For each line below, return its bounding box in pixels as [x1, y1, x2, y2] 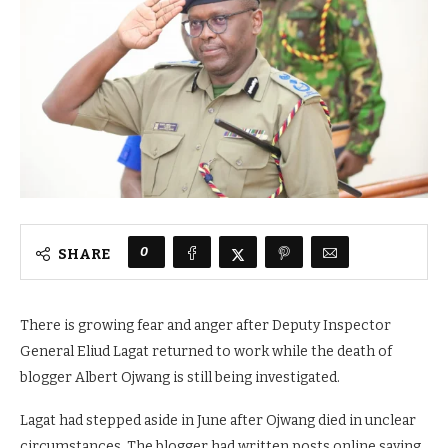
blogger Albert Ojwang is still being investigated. [20, 369, 340, 387]
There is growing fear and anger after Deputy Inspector [20, 317, 391, 335]
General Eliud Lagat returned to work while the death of [20, 343, 392, 361]
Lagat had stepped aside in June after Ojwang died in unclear [20, 412, 416, 430]
